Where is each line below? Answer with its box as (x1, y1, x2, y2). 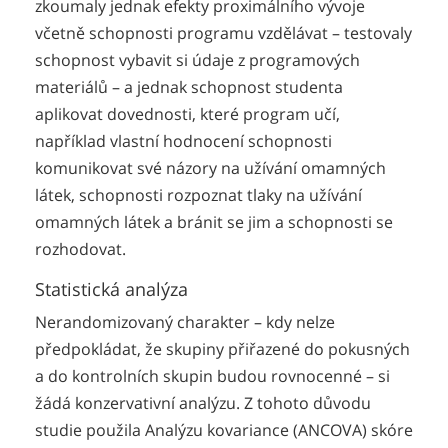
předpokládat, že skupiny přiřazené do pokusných (35, 338, 410, 361)
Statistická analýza (35, 277, 188, 302)
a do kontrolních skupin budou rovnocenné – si (35, 365, 390, 388)
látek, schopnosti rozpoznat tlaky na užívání (35, 183, 362, 206)
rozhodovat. (35, 237, 126, 260)
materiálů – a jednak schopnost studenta (35, 75, 343, 98)
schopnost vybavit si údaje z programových (35, 48, 360, 71)
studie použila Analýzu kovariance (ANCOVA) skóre (35, 419, 413, 442)
